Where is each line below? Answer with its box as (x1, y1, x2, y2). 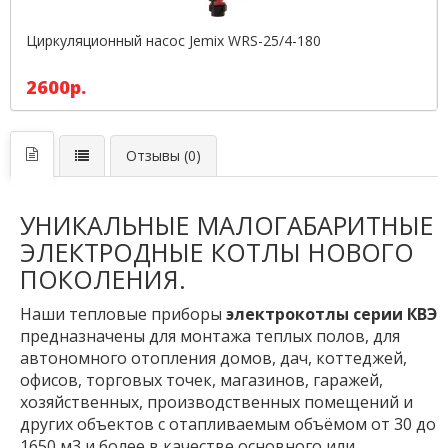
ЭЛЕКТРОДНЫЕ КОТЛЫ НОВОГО (20, 235, 414, 269)
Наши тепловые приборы (20, 303, 226, 325)
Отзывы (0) (126, 146, 201, 165)
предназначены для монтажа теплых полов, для (20, 325, 400, 347)
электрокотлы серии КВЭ (226, 303, 437, 325)
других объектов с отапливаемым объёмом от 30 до (20, 413, 436, 435)
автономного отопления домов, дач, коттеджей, (20, 347, 407, 369)
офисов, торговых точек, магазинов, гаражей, (20, 369, 383, 391)
